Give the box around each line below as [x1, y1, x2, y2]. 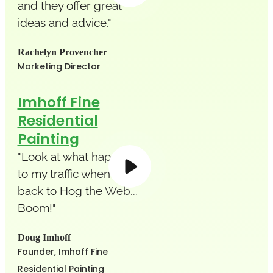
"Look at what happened [17, 149, 146, 163]
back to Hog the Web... [17, 183, 138, 197]
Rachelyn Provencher [17, 46, 107, 57]
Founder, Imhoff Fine [17, 245, 108, 258]
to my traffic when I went [17, 166, 145, 180]
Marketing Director [17, 60, 101, 73]
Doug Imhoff [17, 232, 71, 243]
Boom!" [17, 200, 56, 214]
